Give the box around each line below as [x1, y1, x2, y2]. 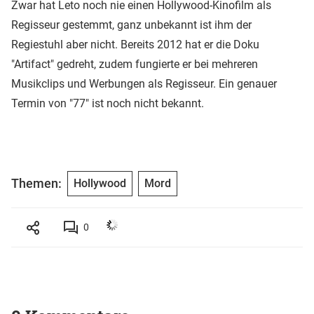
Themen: [11, 176, 62, 191]
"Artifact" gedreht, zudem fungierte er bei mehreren [11, 57, 258, 71]
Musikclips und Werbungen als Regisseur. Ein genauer [11, 76, 277, 90]
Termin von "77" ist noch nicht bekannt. [11, 96, 204, 110]
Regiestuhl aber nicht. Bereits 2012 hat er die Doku [11, 37, 259, 51]
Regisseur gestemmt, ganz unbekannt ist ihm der [11, 18, 252, 32]
